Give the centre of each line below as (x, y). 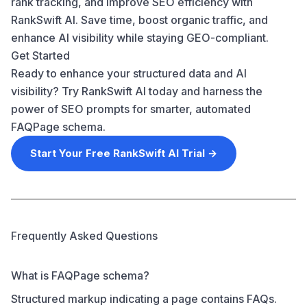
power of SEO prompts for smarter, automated (131, 109)
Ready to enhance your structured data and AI (129, 73)
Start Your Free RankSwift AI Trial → (124, 153)
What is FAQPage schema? (80, 275)
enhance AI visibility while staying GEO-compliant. (140, 38)
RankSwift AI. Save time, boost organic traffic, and (139, 20)
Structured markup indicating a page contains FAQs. (144, 299)
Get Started (40, 56)
